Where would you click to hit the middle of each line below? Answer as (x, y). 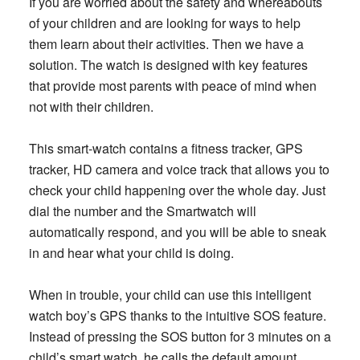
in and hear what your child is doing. (131, 252)
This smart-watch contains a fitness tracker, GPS (166, 148)
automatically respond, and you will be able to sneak (177, 231)
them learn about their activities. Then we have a (166, 43)
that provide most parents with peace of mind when (172, 85)
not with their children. (91, 106)
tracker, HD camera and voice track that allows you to (179, 169)
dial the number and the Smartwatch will (142, 211)
